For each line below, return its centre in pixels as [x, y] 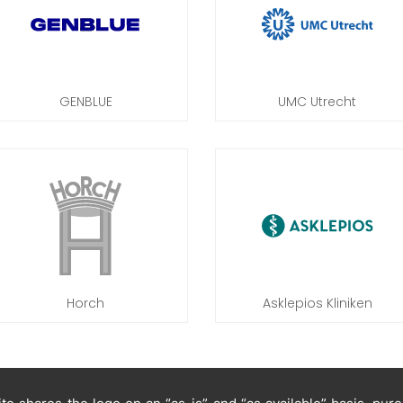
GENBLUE [85, 102]
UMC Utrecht [318, 102]
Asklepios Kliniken [317, 303]
